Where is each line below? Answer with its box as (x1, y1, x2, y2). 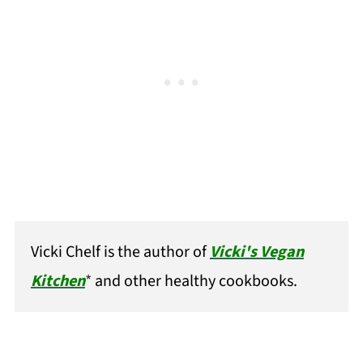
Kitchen (30, 269, 85, 293)
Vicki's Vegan (209, 240, 304, 263)
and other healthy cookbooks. (94, 269, 297, 293)
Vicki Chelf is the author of (30, 240, 210, 263)
